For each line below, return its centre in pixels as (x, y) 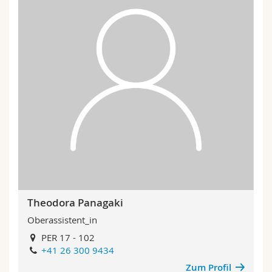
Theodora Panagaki (75, 202)
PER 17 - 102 (67, 237)
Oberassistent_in (62, 220)
